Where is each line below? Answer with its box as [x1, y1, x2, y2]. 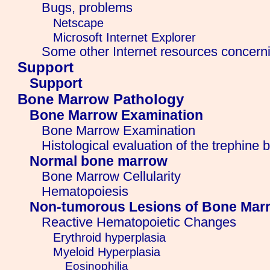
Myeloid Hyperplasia [53, 245, 161, 259]
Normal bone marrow [29, 154, 168, 169]
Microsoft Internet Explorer [53, 30, 196, 45]
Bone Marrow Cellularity [41, 169, 181, 184]
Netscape [53, 16, 104, 30]
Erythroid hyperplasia [53, 230, 166, 245]
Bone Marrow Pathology [17, 92, 184, 108]
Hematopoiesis [41, 184, 128, 199]
